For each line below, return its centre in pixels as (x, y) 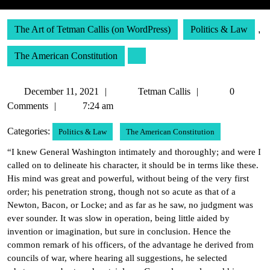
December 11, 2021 (61, 91)
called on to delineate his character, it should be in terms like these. (133, 165)
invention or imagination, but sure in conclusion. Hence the (119, 231)
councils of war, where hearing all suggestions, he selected (117, 258)
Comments (28, 106)
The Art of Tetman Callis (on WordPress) (93, 29)
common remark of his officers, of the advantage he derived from (130, 245)
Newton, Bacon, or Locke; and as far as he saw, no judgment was (130, 205)
